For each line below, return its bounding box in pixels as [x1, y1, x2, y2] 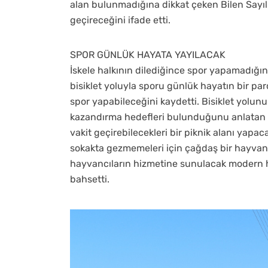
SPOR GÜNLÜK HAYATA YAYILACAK [70, 48, 226, 60]
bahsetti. [70, 173, 109, 185]
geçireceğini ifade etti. [70, 14, 170, 26]
